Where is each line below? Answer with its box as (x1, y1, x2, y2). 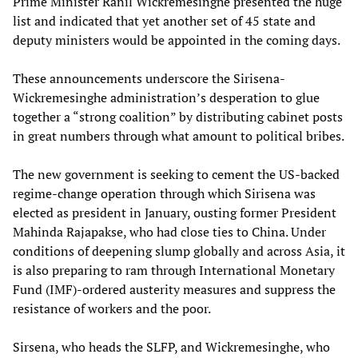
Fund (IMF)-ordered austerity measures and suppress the (13, 280, 336, 298)
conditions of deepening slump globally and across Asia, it (13, 241, 345, 260)
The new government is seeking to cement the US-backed (13, 165, 340, 183)
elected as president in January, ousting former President (13, 203, 336, 221)
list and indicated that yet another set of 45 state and (13, 11, 316, 30)
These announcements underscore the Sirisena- (13, 69, 285, 87)
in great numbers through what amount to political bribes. (13, 126, 344, 145)
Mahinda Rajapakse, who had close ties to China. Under (13, 222, 326, 241)
